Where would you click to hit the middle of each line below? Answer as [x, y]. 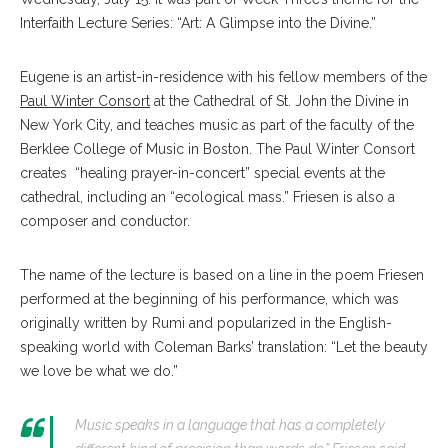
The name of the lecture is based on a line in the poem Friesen [222, 275]
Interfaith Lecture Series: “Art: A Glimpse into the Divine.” [198, 23]
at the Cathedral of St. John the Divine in [279, 101]
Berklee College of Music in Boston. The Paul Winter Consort [217, 149]
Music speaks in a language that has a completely [230, 425]
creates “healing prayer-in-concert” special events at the [202, 173]
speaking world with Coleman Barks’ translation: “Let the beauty [224, 347]
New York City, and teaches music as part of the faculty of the [217, 125]
